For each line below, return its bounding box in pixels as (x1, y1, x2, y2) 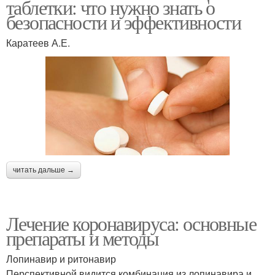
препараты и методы (6, 225, 159, 252)
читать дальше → (13, 166, 74, 175)
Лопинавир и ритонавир (6, 252, 116, 266)
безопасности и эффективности (6, 8, 241, 35)
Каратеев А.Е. (6, 35, 70, 50)
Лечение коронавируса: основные (6, 210, 256, 237)
